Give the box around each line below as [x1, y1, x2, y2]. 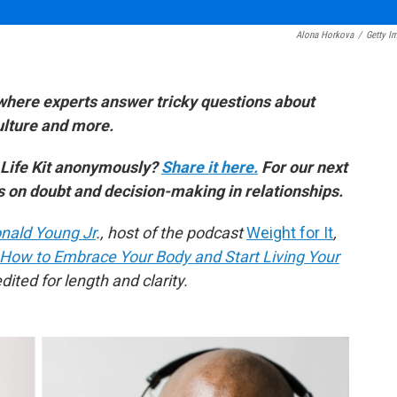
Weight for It [246, 223, 333, 242]
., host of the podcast [96, 223, 243, 242]
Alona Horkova [296, 29, 354, 41]
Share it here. [161, 158, 258, 176]
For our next [261, 158, 347, 176]
